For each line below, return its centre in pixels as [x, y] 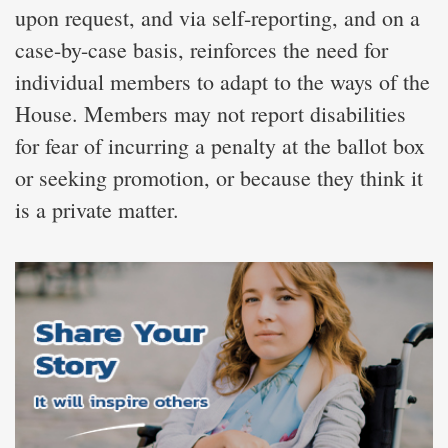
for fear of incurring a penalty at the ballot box [220, 145]
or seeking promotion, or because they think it [219, 177]
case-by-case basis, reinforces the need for [201, 49]
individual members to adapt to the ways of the [222, 81]
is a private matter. [97, 209]
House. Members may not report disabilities [210, 113]
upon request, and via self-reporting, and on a [217, 17]
